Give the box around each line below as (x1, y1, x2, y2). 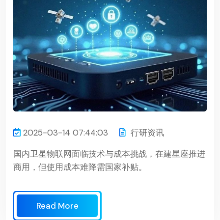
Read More (36, 200, 79, 211)
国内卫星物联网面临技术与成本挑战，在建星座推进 (13, 148, 205, 159)
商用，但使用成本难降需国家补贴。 (13, 161, 147, 172)
